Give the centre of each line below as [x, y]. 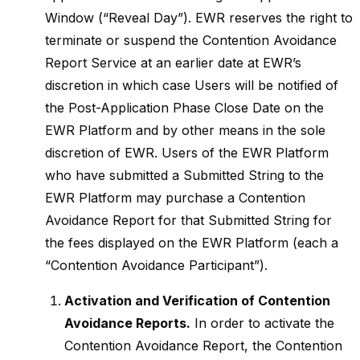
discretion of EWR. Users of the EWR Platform [187, 153]
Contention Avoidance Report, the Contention [203, 346]
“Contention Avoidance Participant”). [156, 265]
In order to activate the [262, 323]
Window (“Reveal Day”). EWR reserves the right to [199, 18]
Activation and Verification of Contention [197, 301]
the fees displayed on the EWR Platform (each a [192, 243]
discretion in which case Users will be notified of [192, 85]
